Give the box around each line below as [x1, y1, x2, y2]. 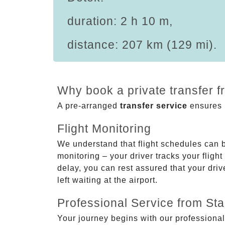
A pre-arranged [57, 101, 120, 110]
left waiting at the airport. [57, 175, 158, 184]
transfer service [120, 101, 187, 110]
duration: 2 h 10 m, [67, 14, 173, 28]
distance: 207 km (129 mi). [67, 38, 217, 51]
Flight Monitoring [57, 122, 151, 135]
